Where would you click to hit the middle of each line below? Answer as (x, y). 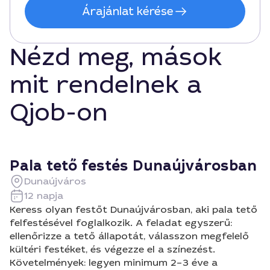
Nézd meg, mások (116, 57)
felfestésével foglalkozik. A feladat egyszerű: (121, 223)
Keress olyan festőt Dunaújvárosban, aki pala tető (133, 209)
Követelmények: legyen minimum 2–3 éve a (114, 262)
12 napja (44, 196)
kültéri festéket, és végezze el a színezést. (112, 249)
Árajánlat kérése (128, 11)
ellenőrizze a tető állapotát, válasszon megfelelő (129, 236)
